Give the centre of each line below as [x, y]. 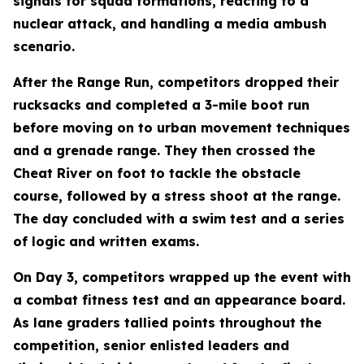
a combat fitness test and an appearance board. [179, 300]
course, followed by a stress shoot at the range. [177, 196]
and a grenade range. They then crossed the [164, 150]
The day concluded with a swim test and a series [179, 219]
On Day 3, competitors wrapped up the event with [182, 277]
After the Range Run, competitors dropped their [176, 82]
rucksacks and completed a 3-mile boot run [161, 105]
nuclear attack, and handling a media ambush [170, 24]
